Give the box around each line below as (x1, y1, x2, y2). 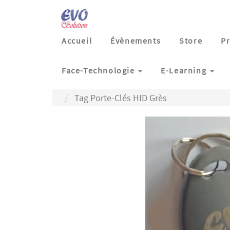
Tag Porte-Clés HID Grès (74, 92, 167, 104)
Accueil (62, 35, 92, 46)
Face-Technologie (62, 65, 135, 75)
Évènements (110, 35, 161, 46)
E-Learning (161, 65, 207, 75)
